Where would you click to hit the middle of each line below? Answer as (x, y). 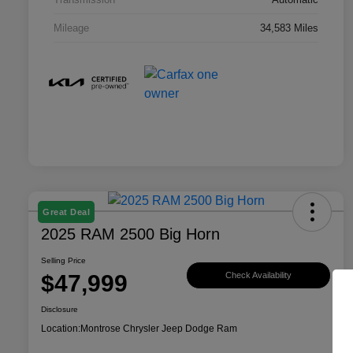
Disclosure (59, 309)
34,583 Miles (289, 28)
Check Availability (258, 275)
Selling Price (63, 260)
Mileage (71, 28)
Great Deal (66, 212)
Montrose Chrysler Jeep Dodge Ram (159, 328)
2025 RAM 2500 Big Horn (130, 234)
